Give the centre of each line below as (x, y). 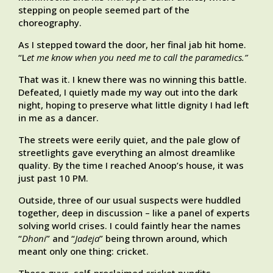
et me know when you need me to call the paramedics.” (137, 58)
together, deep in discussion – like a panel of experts (134, 213)
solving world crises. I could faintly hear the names (129, 226)
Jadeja (87, 239)
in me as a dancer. (58, 118)
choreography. (50, 23)
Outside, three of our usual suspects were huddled (129, 200)
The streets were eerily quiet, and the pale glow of (129, 140)
